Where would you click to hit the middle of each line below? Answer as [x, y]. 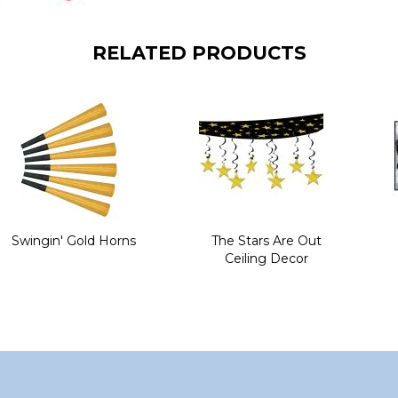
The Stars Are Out [266, 240]
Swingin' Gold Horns [73, 240]
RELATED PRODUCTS [199, 53]
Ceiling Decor [266, 258]
